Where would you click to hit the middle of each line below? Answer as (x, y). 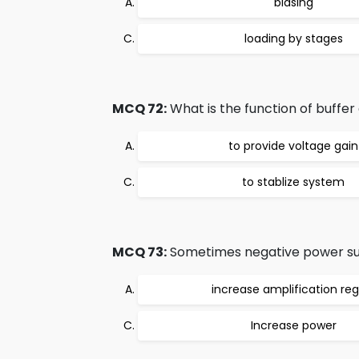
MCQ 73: (139, 252)
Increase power (293, 325)
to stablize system (293, 182)
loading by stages (293, 38)
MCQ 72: (139, 109)
